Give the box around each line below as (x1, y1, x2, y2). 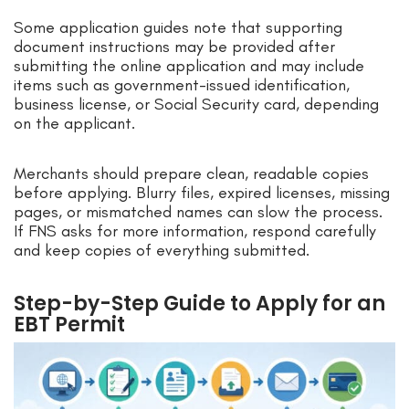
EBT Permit (14, 310, 125, 340)
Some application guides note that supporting (14, 17, 342, 38)
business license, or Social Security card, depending (14, 94, 379, 115)
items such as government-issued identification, (14, 75, 350, 96)
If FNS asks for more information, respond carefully (14, 221, 376, 242)
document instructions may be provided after (14, 37, 335, 58)
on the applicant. (14, 113, 135, 134)
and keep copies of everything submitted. (14, 240, 309, 261)
